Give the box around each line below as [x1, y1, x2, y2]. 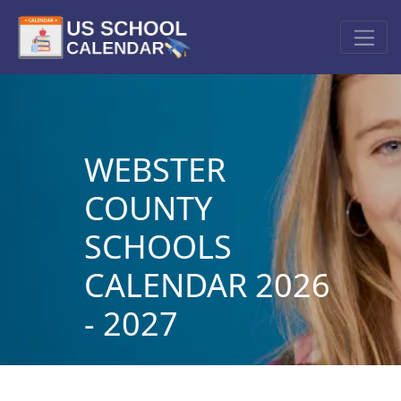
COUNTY [83, 185, 212, 230]
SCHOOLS [83, 224, 232, 269]
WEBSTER [83, 147, 226, 192]
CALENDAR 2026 [83, 262, 330, 307]
